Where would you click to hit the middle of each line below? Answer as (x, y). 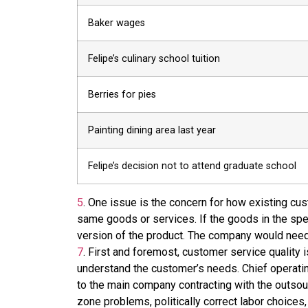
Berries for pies (122, 95)
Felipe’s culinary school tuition (154, 59)
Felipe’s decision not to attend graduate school (192, 166)
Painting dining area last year (152, 131)
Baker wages (117, 23)
